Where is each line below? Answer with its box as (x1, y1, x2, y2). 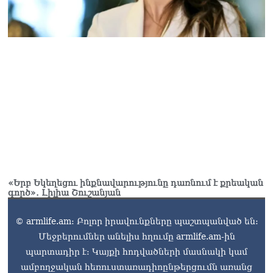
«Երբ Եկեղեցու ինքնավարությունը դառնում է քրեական (8, 178, 263, 188)
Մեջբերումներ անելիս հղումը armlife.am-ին (38, 232, 235, 241)
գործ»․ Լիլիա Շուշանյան (8, 188, 121, 197)
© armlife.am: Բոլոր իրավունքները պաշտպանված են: (15, 216, 258, 226)
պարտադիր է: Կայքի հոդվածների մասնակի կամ (26, 247, 247, 257)
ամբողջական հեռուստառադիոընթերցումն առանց (21, 262, 252, 272)
